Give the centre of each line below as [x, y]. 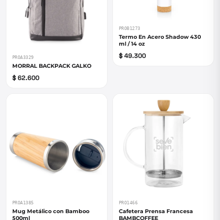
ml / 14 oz [132, 44]
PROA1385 [23, 203]
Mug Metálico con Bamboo [51, 211]
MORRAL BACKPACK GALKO [52, 66]
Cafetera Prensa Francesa [156, 211]
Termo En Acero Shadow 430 [160, 37]
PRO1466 [128, 203]
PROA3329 [23, 57]
